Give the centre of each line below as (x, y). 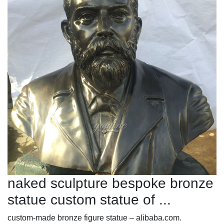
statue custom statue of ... (89, 199)
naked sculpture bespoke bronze (110, 183)
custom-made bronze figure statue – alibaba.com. (94, 217)
